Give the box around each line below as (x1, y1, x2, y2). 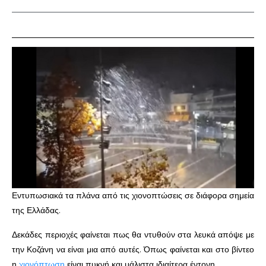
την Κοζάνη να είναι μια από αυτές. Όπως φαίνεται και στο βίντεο (12, 243, 254, 255)
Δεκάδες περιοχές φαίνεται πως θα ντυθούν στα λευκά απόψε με (12, 228, 254, 240)
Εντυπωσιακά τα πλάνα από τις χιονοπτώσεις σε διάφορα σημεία (12, 189, 254, 201)
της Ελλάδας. (12, 204, 61, 216)
